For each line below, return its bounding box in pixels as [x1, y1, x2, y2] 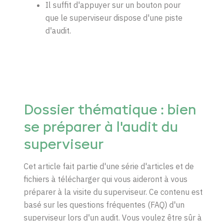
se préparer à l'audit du [24, 121, 178, 135]
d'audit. [45, 26, 73, 36]
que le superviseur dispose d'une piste [45, 13, 183, 23]
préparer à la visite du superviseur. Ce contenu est [24, 187, 203, 197]
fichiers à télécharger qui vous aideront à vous [24, 174, 187, 184]
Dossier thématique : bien [24, 104, 196, 118]
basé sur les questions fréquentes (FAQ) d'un [24, 200, 184, 210]
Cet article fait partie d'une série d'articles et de [24, 161, 194, 172]
